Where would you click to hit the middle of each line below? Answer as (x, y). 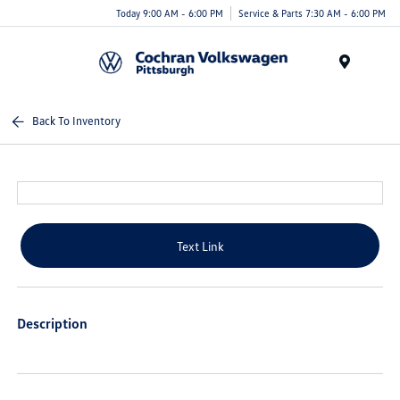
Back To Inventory (77, 121)
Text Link (200, 246)
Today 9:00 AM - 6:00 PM (170, 12)
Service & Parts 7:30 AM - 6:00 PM (312, 12)
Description (53, 323)
